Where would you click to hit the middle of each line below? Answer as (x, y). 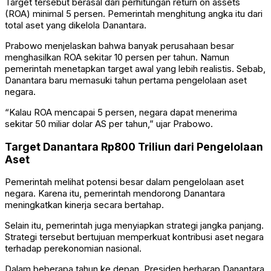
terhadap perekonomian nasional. (73, 249)
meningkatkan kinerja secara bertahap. (84, 205)
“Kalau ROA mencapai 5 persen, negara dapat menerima (121, 113)
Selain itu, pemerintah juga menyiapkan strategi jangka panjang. (134, 226)
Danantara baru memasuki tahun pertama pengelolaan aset (126, 80)
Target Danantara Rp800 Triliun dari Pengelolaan (134, 146)
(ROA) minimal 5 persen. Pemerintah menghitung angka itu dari (134, 14)
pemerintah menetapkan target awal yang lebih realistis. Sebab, (135, 69)
